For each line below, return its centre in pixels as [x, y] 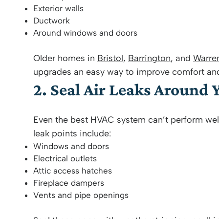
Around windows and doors [85, 33]
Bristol [110, 58]
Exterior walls [58, 8]
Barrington [149, 58]
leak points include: [72, 133]
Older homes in [65, 58]
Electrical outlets [65, 158]
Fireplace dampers [69, 183]
